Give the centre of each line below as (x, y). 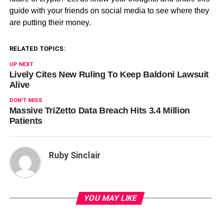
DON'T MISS (26, 100)
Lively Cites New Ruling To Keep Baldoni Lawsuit (109, 74)
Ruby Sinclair (74, 155)
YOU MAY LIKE (111, 198)
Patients (26, 121)
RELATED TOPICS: (37, 48)
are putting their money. (50, 22)
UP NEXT (21, 64)
